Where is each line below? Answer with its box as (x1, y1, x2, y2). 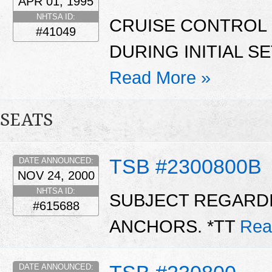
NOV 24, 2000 (17, 169, 95, 183)
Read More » (109, 68, 211, 88)
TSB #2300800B (109, 155, 262, 178)
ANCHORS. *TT (109, 216, 240, 236)
